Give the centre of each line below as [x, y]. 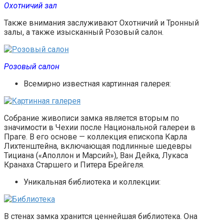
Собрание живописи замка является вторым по [92, 118]
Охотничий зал [30, 6]
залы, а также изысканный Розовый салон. [84, 32]
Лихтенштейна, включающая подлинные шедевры [98, 146]
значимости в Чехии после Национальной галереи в [100, 128]
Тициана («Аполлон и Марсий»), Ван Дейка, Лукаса [96, 156]
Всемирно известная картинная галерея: [97, 84]
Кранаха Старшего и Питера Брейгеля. [74, 165]
